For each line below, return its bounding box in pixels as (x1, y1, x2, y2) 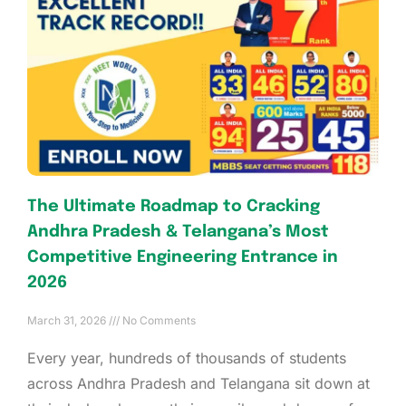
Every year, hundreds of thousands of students (27, 349, 346, 368)
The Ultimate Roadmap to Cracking (27, 198, 320, 216)
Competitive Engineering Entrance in (27, 249, 338, 266)
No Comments (120, 314, 196, 328)
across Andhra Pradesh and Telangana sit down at (27, 374, 370, 393)
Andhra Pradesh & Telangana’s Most (27, 224, 329, 241)
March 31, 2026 (27, 314, 109, 328)
